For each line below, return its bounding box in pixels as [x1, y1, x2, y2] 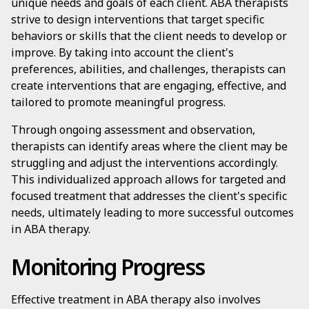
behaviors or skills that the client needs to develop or [11, 28, 287, 43]
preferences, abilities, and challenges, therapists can [11, 61, 286, 77]
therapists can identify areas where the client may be [11, 139, 288, 154]
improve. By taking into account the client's [11, 45, 234, 60]
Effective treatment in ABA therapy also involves [11, 292, 261, 307]
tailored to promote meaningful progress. [11, 94, 226, 110]
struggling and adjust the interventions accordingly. [11, 155, 278, 170]
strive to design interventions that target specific [11, 12, 264, 27]
